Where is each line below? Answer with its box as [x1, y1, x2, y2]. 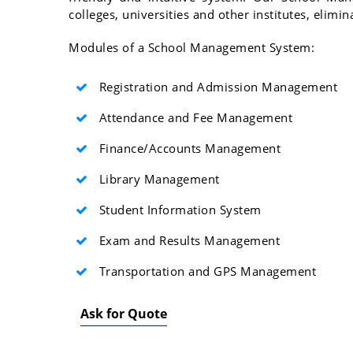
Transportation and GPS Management [95, 262, 316, 279]
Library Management [95, 170, 220, 187]
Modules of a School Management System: [69, 39, 314, 55]
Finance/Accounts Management [95, 139, 281, 156]
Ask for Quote [80, 304, 167, 322]
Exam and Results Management [95, 232, 280, 248]
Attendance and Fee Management [95, 109, 292, 125]
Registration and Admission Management [95, 78, 337, 95]
